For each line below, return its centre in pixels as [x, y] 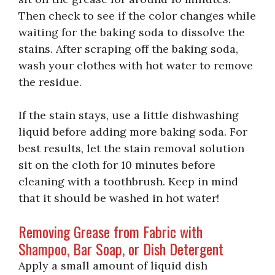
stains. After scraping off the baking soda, [128, 48]
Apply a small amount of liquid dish [113, 265]
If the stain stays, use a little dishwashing [129, 115]
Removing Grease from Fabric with [110, 231]
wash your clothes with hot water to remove [136, 65]
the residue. [50, 82]
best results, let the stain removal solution [131, 148]
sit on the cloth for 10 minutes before [117, 165]
